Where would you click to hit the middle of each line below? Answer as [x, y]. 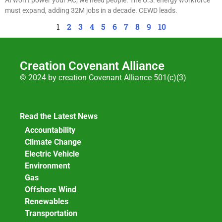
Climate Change [53, 142]
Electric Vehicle [52, 154]
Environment [47, 166]
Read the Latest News [59, 116]
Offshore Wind [51, 190]
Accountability [50, 130]
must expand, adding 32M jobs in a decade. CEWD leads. [91, 10]
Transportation [51, 214]
